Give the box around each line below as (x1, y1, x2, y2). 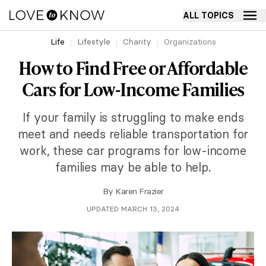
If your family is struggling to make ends (22, 110, 244, 125)
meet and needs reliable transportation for (17, 126, 249, 141)
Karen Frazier (115, 186, 164, 197)
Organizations (163, 36, 216, 47)
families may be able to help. (55, 160, 211, 175)
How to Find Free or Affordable (18, 55, 248, 80)
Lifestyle (77, 36, 110, 47)
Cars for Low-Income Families (22, 77, 244, 102)
